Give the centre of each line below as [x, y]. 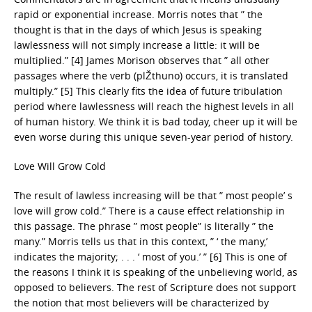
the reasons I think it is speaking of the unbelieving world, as [156, 272]
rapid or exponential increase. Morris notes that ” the [138, 14]
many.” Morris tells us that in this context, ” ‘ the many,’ [141, 241]
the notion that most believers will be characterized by [141, 303]
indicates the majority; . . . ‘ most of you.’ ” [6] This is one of [150, 257]
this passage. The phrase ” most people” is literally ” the [144, 226]
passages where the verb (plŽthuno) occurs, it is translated [151, 76]
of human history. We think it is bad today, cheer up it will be [156, 122]
